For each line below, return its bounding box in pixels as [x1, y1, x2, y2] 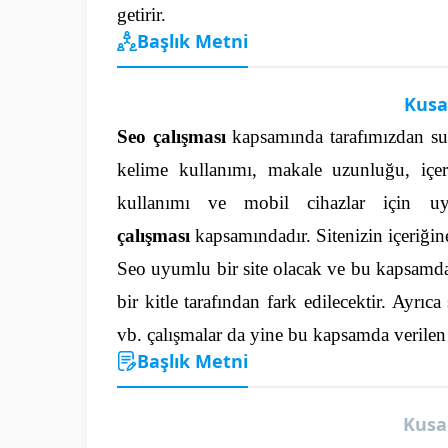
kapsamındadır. [190, 224, 312, 246]
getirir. [117, 3, 171, 25]
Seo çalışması [117, 125, 226, 147]
